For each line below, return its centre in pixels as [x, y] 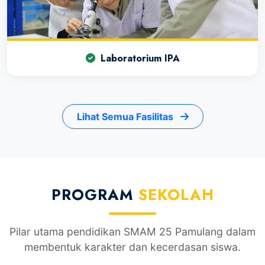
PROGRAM [95, 194]
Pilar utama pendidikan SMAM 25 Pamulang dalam [132, 231]
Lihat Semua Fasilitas [126, 116]
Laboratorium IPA [138, 58]
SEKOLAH [176, 194]
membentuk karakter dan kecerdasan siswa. [132, 247]
